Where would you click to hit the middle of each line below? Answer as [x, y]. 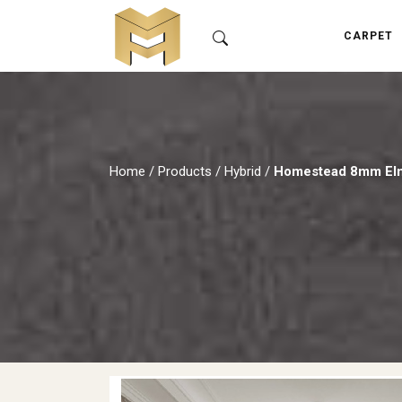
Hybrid [243, 171]
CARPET [368, 35]
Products [185, 171]
